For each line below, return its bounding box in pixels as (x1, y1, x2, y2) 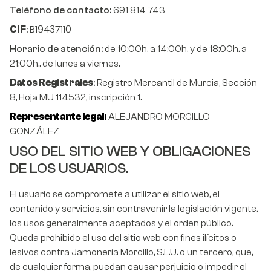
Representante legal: (10, 111, 106, 123)
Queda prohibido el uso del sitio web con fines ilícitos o (10, 232, 237, 244)
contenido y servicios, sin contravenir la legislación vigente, (10, 203, 258, 215)
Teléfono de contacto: (10, 5, 111, 16)
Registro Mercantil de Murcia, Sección (97, 77, 257, 89)
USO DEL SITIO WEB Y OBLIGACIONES (10, 143, 250, 160)
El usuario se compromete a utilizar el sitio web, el (10, 189, 220, 200)
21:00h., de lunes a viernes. (10, 58, 120, 70)
